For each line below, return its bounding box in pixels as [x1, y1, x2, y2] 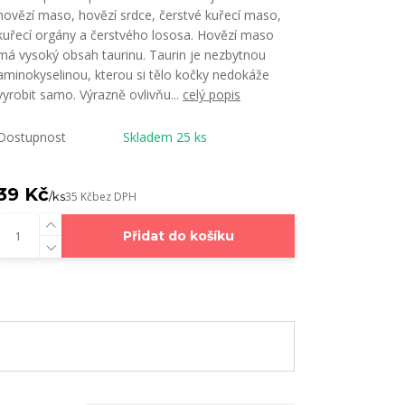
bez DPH [92, 189, 137, 204]
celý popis [183, 86, 240, 103]
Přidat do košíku [122, 228, 234, 244]
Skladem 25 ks [123, 128, 207, 146]
